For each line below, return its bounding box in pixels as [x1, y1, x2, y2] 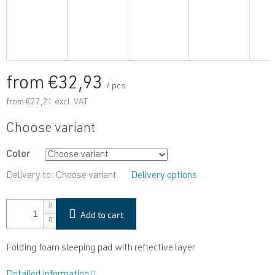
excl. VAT [53, 98, 88, 107]
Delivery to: [6, 171, 54, 181]
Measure [6, 117, 42, 128]
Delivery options [131, 171, 197, 181]
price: [6, 132, 28, 142]
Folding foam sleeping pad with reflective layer [6, 243, 195, 254]
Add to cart [80, 209, 123, 220]
